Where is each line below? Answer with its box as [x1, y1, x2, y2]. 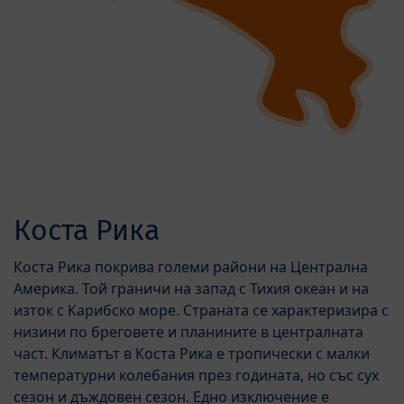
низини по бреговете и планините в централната [14, 321, 363, 342]
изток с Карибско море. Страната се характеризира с [14, 299, 389, 320]
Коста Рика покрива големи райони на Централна [14, 256, 368, 277]
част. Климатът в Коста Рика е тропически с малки [14, 343, 370, 363]
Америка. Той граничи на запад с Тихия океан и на [14, 278, 369, 298]
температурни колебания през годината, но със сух [14, 364, 379, 385]
